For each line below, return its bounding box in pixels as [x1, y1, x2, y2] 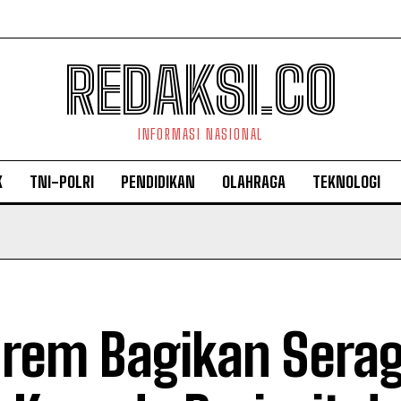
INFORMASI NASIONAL [137, 125, 264, 142]
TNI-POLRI [30, 172, 94, 192]
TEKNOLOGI [312, 172, 380, 192]
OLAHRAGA [222, 172, 286, 192]
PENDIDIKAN [121, 172, 195, 192]
